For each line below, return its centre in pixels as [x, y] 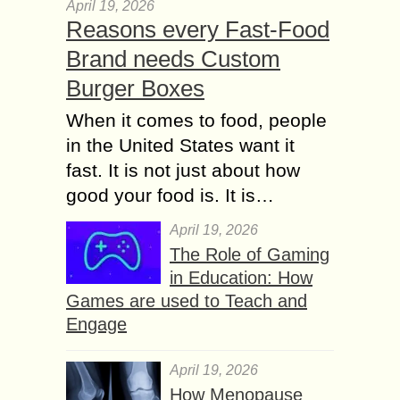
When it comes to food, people [196, 120]
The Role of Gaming [250, 254]
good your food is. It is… [170, 195]
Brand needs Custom [173, 58]
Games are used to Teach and [187, 300]
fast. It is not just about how [183, 170]
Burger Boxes [135, 88]
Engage [96, 324]
